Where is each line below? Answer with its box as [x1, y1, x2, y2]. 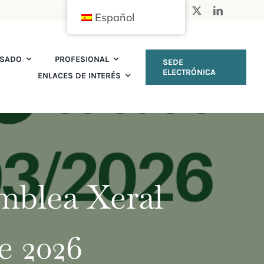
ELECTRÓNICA [162, 67, 216, 77]
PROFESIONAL [55, 54, 110, 64]
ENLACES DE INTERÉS [38, 70, 121, 81]
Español [94, 11, 134, 24]
